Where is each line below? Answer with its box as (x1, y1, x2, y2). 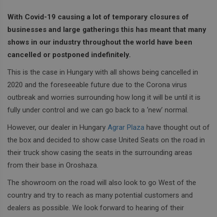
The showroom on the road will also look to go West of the (7, 178, 196, 187)
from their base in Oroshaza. (7, 161, 98, 170)
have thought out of (144, 123, 210, 132)
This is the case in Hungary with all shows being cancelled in (7, 68, 198, 77)
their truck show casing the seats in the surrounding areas (7, 148, 192, 157)
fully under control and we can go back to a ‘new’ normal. (7, 106, 188, 115)
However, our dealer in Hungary (7, 123, 108, 132)
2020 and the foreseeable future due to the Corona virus (7, 80, 187, 90)
